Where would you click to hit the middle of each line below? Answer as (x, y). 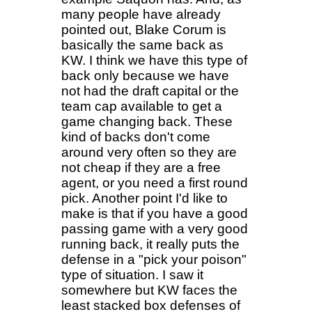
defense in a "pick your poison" (154, 259)
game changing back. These (147, 121)
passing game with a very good (155, 228)
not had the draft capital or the (150, 91)
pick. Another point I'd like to (145, 198)
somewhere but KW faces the (149, 290)
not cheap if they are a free (141, 167)
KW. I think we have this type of (154, 60)
